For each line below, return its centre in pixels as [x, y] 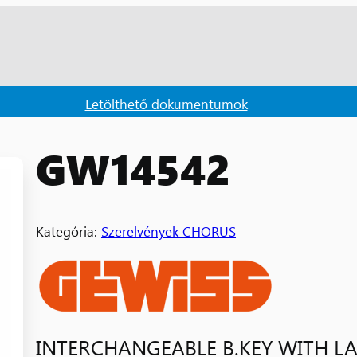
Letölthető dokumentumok [166, 103]
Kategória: [69, 230]
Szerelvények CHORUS [169, 230]
